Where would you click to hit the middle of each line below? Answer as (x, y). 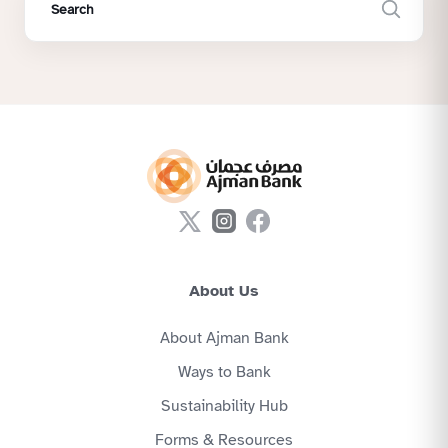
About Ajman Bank (224, 338)
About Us (224, 291)
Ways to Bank (224, 372)
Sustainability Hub (224, 406)
